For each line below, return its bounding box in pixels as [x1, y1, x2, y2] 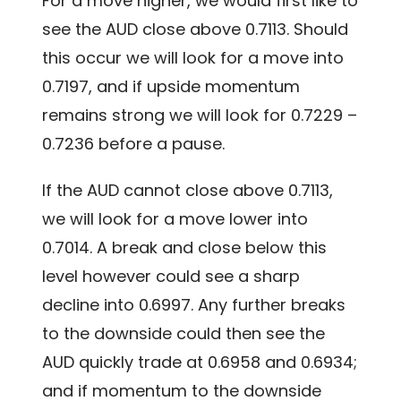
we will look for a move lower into [42, 208, 309, 231]
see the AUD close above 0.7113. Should [42, 18, 349, 41]
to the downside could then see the [42, 322, 326, 346]
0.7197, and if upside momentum [42, 75, 301, 98]
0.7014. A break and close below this [42, 236, 328, 260]
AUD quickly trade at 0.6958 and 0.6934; [42, 351, 358, 374]
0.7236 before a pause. [42, 132, 226, 156]
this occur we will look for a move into [42, 47, 345, 70]
